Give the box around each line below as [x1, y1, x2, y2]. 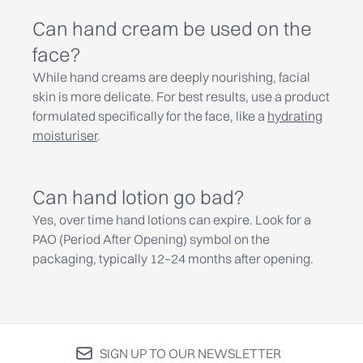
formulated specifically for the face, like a [32, 108, 267, 124]
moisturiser [32, 127, 97, 143]
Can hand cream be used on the [32, 16, 312, 41]
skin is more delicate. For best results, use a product [32, 88, 330, 105]
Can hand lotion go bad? [32, 185, 244, 209]
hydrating [267, 108, 322, 124]
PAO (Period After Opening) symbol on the [32, 231, 270, 247]
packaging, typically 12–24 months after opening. [32, 250, 314, 267]
